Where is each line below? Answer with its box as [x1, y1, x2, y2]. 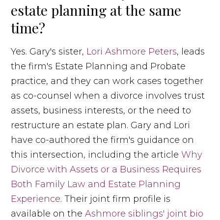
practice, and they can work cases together [11, 75, 204, 86]
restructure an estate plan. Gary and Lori [11, 119, 191, 131]
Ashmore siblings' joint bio [85, 208, 204, 219]
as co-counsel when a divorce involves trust [11, 90, 205, 101]
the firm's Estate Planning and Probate [11, 60, 186, 72]
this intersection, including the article [11, 149, 182, 160]
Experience [11, 193, 61, 204]
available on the [11, 208, 85, 219]
